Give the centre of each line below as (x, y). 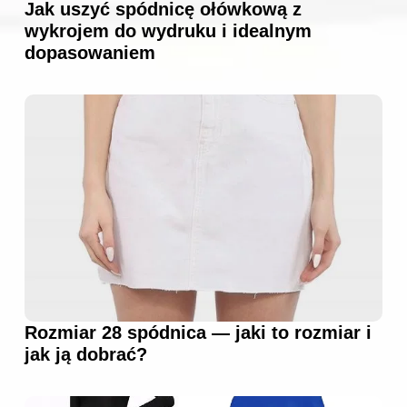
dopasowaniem (90, 52)
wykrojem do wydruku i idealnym (168, 30)
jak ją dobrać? (86, 354)
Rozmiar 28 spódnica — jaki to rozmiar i (198, 332)
